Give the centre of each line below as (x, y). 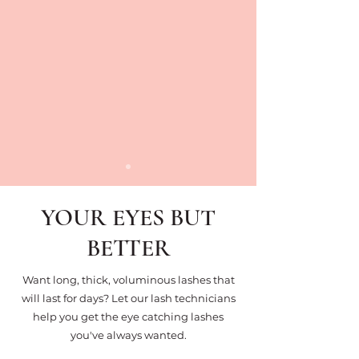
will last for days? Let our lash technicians (128, 298)
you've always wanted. (128, 335)
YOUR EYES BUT (128, 217)
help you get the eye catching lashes (128, 316)
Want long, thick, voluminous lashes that (128, 279)
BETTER (128, 248)
